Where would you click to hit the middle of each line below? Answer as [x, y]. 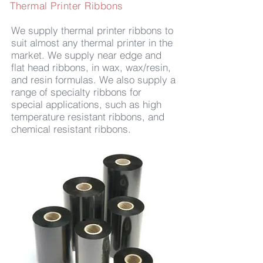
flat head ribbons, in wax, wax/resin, [91, 67]
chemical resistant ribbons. [71, 129]
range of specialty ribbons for [76, 92]
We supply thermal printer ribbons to [92, 30]
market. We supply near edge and [86, 55]
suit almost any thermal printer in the [92, 43]
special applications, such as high [86, 104]
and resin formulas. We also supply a [93, 80]
